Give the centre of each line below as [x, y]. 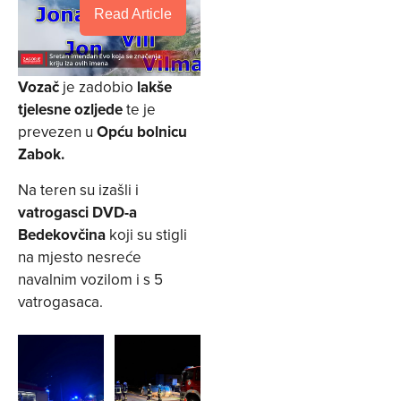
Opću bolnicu [142, 132]
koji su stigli [148, 234]
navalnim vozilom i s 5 [90, 279]
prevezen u [57, 132]
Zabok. [41, 154]
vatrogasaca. [60, 301]
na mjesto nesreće [80, 256]
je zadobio [98, 87]
